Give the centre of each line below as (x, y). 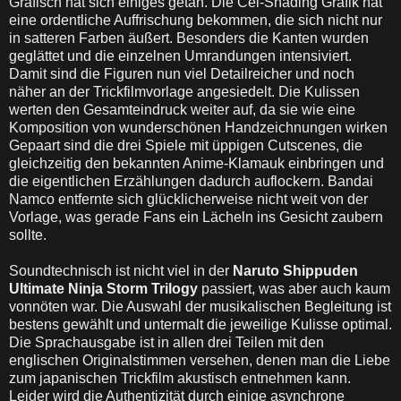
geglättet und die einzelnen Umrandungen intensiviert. (180, 56)
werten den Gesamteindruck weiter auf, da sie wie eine (182, 110)
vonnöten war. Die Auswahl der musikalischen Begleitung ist (200, 307)
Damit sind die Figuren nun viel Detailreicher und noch (182, 74)
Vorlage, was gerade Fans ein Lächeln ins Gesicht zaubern (196, 217)
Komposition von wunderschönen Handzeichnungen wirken (198, 128)
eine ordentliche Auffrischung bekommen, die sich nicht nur (196, 20)
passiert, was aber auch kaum (294, 289)
